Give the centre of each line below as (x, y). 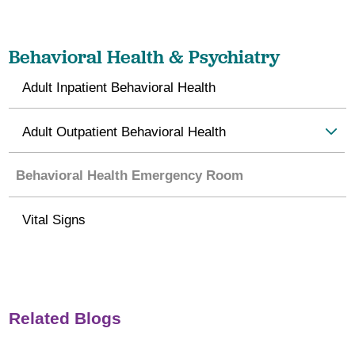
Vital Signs (54, 219)
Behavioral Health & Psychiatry (145, 56)
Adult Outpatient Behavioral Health (124, 131)
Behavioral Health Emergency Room (129, 176)
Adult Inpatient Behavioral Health (119, 87)
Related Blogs (65, 318)
